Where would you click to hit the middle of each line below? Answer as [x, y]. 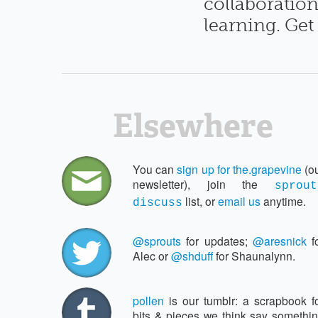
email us [239, 201]
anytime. [283, 201]
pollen [148, 300]
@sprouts [157, 240]
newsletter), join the [204, 183]
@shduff [192, 255]
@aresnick [279, 240]
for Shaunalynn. [254, 255]
